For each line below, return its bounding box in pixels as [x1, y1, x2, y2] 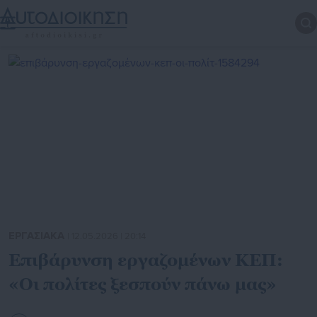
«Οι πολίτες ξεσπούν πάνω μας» [8, 274, 277, 295]
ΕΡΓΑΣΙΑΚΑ [8, 229, 67, 243]
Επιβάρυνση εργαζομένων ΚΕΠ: [8, 250, 283, 271]
